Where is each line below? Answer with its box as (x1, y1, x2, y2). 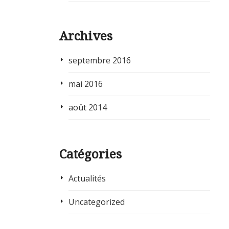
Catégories (59, 145, 122, 163)
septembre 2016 (68, 55, 131, 66)
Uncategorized (68, 196, 125, 208)
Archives (59, 27, 112, 44)
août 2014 (68, 102, 107, 113)
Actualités (68, 173, 106, 185)
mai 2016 (68, 78, 103, 90)
